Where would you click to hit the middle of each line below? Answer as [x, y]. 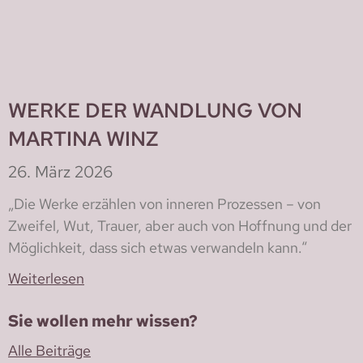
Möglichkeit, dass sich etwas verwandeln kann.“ [158, 247]
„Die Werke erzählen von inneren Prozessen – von [164, 203]
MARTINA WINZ [83, 138]
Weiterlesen [46, 278]
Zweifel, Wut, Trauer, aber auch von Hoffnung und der [180, 225]
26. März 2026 [60, 171]
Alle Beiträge [49, 350]
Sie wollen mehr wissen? [103, 320]
